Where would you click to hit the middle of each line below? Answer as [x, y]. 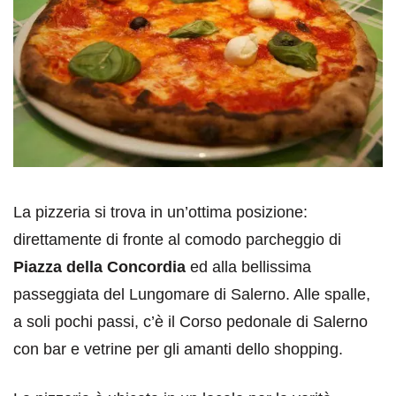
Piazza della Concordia [99, 267]
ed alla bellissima [248, 267]
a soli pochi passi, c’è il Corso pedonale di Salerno [190, 321]
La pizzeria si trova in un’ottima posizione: [160, 212]
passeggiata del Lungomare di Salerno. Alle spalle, [192, 294]
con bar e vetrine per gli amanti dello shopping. [178, 349]
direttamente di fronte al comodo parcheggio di [177, 239]
